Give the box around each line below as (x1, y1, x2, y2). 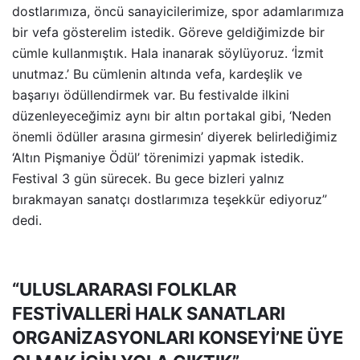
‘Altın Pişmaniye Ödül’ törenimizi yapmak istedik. (12, 149, 304, 166)
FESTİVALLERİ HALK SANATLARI (12, 302, 285, 324)
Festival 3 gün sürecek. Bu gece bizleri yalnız (12, 170, 284, 186)
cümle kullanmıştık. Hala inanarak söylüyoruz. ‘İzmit (12, 44, 324, 61)
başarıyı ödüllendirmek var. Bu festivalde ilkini (12, 86, 289, 103)
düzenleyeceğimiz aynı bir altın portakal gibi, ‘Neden (12, 107, 331, 124)
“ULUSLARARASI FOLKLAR (12, 278, 236, 300)
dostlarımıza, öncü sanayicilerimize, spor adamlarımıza (12, 2, 344, 19)
